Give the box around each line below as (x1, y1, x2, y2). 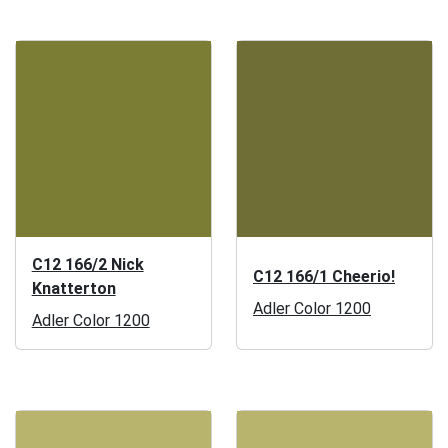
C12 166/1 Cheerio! (252, 266, 395, 286)
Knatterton (31, 278, 116, 298)
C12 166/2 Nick (31, 254, 144, 274)
